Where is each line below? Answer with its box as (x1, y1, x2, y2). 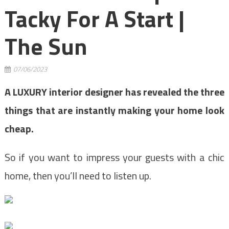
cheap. (4, 121, 34, 137)
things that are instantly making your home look (4, 102, 225, 119)
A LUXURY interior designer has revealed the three (4, 84, 225, 100)
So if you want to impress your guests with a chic (4, 149, 225, 166)
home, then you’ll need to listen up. (4, 168, 151, 184)
